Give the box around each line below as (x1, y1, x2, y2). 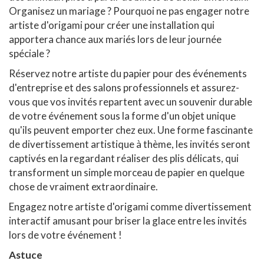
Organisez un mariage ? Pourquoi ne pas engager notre (9, 4, 249, 17)
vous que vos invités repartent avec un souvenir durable (9, 95, 252, 108)
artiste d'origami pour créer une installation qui (9, 18, 214, 31)
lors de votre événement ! (9, 228, 122, 241)
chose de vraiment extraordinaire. (9, 180, 158, 193)
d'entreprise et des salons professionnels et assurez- (9, 81, 239, 94)
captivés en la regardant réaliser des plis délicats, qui (9, 151, 239, 164)
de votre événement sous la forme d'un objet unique (9, 109, 236, 122)
